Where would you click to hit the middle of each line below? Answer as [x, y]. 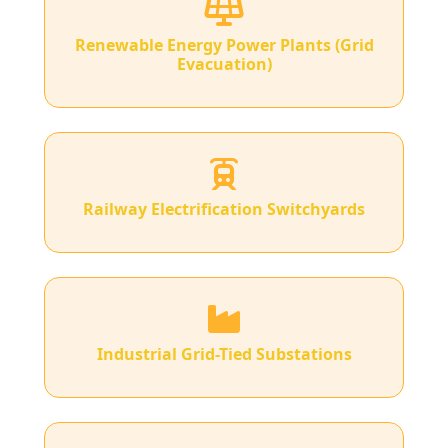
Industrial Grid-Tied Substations [224, 354]
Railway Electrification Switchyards [224, 209]
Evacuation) [224, 64]
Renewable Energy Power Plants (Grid [224, 45]
